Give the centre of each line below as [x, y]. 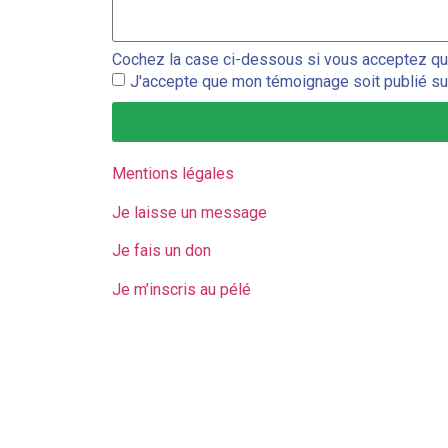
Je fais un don [161, 251]
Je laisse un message [189, 212]
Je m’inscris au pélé [181, 289]
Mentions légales [173, 174]
